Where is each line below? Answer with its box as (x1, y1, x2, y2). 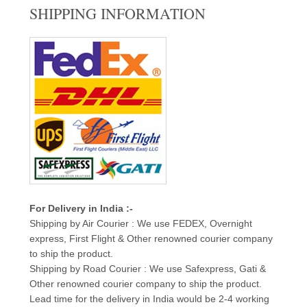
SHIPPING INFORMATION (29, 3, 206, 23)
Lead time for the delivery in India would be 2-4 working (29, 293, 269, 304)
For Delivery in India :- (29, 203, 133, 214)
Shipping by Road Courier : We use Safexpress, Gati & (29, 263, 266, 274)
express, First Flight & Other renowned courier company (29, 233, 273, 244)
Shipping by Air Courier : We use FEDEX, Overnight (29, 218, 252, 229)
